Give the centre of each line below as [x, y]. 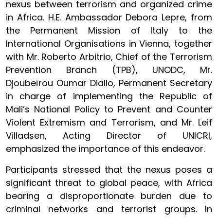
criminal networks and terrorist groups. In [109, 209]
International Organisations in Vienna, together [109, 44]
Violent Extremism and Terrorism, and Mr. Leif [109, 122]
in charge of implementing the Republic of [109, 96]
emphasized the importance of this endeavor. [105, 149]
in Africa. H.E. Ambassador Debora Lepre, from [109, 17]
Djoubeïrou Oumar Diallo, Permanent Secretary [109, 83]
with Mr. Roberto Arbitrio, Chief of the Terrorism [109, 57]
